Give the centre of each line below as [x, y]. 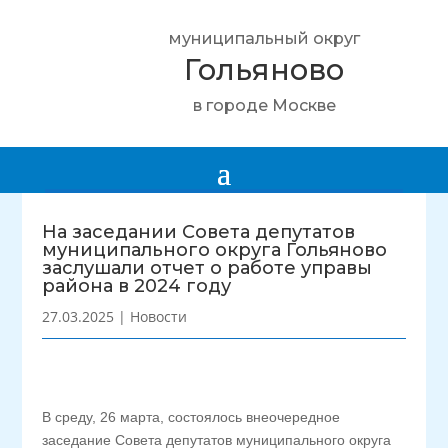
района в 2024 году [137, 286]
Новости [159, 316]
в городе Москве [264, 105]
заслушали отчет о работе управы [207, 268]
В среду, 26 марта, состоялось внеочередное [191, 417]
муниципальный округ [264, 38]
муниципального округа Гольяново [215, 250]
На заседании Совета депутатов [199, 232]
